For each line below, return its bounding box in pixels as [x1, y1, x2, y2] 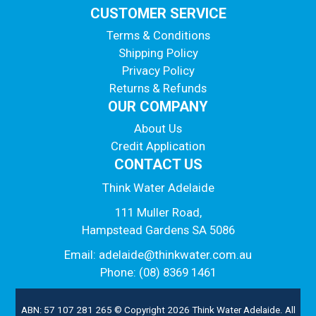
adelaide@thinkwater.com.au [99, 247, 252, 262]
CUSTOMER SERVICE [90, 4, 226, 22]
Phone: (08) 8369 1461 [99, 265, 217, 279]
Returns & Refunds [109, 80, 207, 95]
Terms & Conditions [106, 28, 210, 42]
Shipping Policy [118, 45, 198, 60]
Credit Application [111, 138, 205, 153]
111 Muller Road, [114, 205, 202, 219]
